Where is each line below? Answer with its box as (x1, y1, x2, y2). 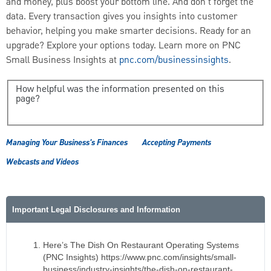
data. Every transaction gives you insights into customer (6, 10, 237, 25)
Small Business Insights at (6, 53, 119, 68)
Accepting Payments (142, 135, 211, 149)
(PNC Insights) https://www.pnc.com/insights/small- (43, 252, 237, 262)
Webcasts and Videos (6, 155, 79, 169)
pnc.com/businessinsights (119, 53, 229, 68)
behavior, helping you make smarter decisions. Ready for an (6, 24, 251, 39)
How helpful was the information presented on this (16, 82, 224, 97)
